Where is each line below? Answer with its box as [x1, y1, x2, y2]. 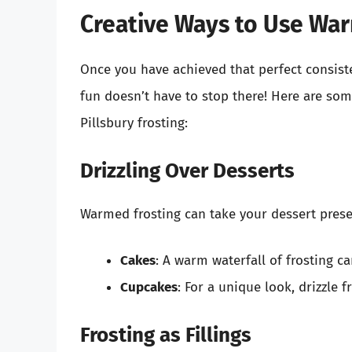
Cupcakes [120, 279, 178, 296]
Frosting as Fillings [80, 322, 251, 347]
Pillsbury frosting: [80, 115, 188, 132]
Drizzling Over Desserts [80, 158, 295, 183]
